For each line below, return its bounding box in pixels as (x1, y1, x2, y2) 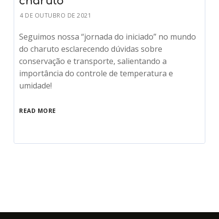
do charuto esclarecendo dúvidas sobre (19, 43, 163, 54)
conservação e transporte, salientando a (19, 55, 167, 66)
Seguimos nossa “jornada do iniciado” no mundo (19, 31, 197, 42)
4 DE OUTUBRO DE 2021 (20, 11, 92, 20)
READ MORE (19, 106, 56, 115)
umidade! (19, 80, 52, 91)
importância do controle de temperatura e (19, 67, 174, 79)
